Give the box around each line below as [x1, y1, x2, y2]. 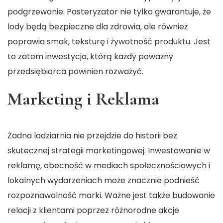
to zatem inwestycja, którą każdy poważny [7, 51, 173, 63]
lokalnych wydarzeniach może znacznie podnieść [7, 175, 200, 187]
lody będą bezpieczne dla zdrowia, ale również [7, 21, 188, 33]
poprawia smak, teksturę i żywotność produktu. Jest [7, 36, 211, 48]
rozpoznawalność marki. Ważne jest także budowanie [7, 190, 215, 202]
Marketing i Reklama [7, 88, 159, 110]
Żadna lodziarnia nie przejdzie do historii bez [7, 130, 177, 142]
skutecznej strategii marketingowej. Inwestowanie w [7, 145, 210, 157]
